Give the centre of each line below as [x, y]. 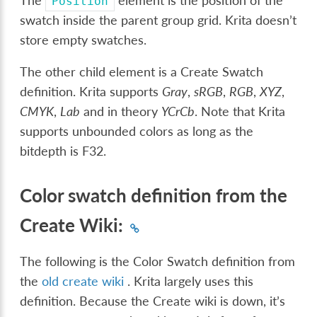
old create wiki [83, 282]
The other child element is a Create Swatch [142, 72]
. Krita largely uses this [189, 282]
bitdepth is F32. [63, 151]
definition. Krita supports [91, 92]
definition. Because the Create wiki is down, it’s [153, 301]
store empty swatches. [83, 40]
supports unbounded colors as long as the [137, 132]
